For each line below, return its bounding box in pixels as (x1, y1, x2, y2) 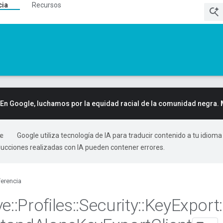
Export (171, 195, 220, 215)
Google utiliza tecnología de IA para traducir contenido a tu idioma (17, 131, 222, 139)
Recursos (32, 1, 61, 9)
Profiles (17, 195, 73, 215)
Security (79, 195, 138, 215)
